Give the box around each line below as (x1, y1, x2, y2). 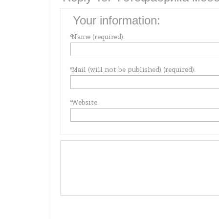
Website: (70, 98, 99, 107)
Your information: (73, 14, 160, 27)
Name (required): (70, 32, 125, 41)
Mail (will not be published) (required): (70, 65, 196, 74)
